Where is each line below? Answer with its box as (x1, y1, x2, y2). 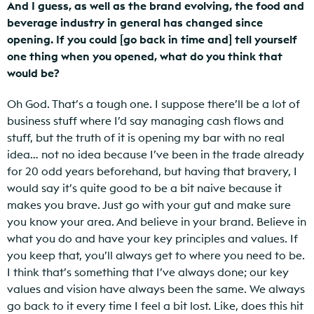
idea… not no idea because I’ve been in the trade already (7, 147, 304, 162)
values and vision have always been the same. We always (7, 282, 305, 296)
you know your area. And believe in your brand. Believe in (7, 214, 306, 229)
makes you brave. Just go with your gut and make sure (7, 198, 291, 212)
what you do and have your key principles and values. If (7, 231, 298, 246)
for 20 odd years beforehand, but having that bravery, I (7, 164, 297, 179)
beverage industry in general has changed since (7, 15, 263, 30)
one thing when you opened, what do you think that (7, 49, 282, 64)
